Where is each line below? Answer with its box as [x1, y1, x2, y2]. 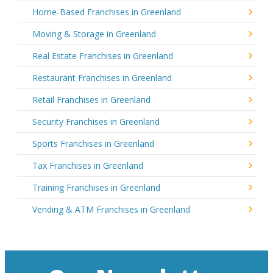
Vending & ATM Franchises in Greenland [32, 203, 190, 215]
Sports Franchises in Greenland [32, 137, 154, 149]
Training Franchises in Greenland [32, 181, 160, 193]
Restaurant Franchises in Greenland [32, 71, 172, 83]
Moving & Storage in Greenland [32, 27, 156, 40]
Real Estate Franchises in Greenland [32, 49, 173, 62]
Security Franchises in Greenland [32, 115, 160, 127]
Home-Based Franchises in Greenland [32, 5, 181, 18]
